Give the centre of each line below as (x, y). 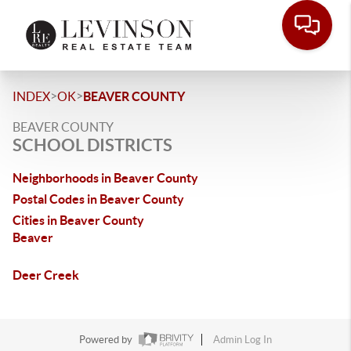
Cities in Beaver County (78, 220)
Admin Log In (242, 340)
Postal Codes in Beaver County (98, 199)
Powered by (107, 340)
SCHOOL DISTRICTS (92, 145)
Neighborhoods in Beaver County (105, 178)
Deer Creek (46, 275)
